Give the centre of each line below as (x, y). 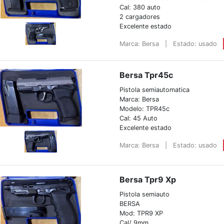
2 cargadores (139, 16)
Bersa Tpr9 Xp (147, 179)
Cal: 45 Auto (138, 118)
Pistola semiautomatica (154, 89)
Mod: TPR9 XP (141, 213)
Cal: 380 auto (140, 7)
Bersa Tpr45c (146, 75)
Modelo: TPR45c (144, 108)
